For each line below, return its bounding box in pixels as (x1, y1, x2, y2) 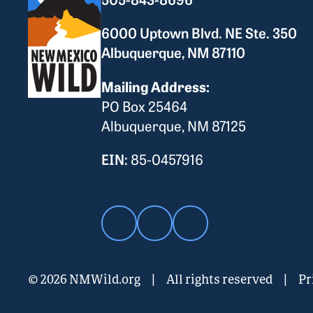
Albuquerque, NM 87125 (101, 116, 247, 135)
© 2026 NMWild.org (28, 270, 140, 287)
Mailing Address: (101, 76, 210, 96)
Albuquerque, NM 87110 (101, 43, 246, 61)
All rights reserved (166, 270, 272, 287)
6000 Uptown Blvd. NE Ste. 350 (101, 23, 298, 42)
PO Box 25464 (101, 96, 188, 115)
